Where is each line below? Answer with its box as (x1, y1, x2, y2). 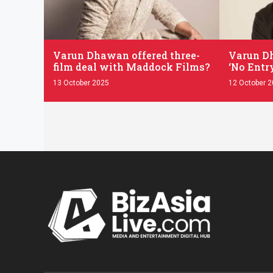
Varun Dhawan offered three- (53, 48, 200, 62)
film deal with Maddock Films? (53, 60, 210, 73)
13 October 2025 (53, 78, 110, 87)
